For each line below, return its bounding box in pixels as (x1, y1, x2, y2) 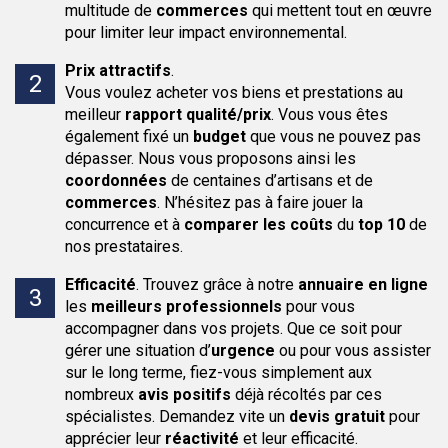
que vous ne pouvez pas (246, 127, 421, 146)
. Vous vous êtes (271, 105, 388, 124)
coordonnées (65, 171, 167, 190)
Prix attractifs (65, 61, 171, 80)
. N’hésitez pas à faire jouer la (157, 193, 363, 212)
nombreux (65, 385, 138, 404)
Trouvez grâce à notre (143, 275, 298, 294)
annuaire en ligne (298, 275, 428, 294)
